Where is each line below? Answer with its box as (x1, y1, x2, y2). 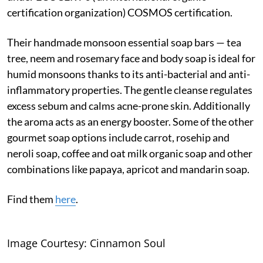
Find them (7, 192, 55, 205)
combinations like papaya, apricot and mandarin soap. (7, 162, 249, 176)
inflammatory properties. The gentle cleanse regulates (7, 83, 252, 96)
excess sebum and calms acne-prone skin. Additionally (7, 99, 250, 112)
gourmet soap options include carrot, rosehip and (7, 130, 230, 144)
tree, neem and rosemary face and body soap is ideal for (7, 51, 255, 65)
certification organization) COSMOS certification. (7, 5, 232, 19)
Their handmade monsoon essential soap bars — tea (7, 35, 241, 49)
